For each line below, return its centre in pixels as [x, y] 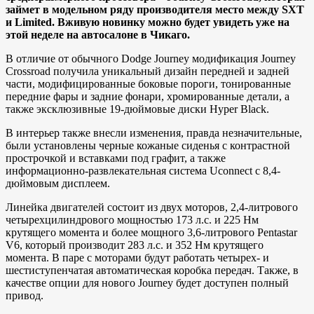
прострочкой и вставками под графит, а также [116, 158]
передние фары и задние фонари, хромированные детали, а [148, 96]
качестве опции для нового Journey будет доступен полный [147, 282]
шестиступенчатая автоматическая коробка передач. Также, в [152, 270]
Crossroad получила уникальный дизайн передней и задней [148, 71]
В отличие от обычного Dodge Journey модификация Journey [151, 58]
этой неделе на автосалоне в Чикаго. [98, 34]
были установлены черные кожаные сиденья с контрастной [148, 145]
